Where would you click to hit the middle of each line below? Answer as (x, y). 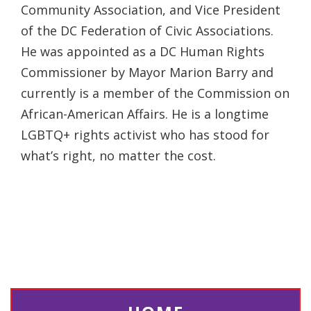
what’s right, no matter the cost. (118, 156)
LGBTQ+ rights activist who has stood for (145, 135)
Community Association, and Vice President (151, 10)
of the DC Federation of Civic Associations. (147, 31)
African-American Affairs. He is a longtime (145, 114)
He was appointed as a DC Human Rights (143, 52)
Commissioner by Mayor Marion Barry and (147, 73)
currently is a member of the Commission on (155, 93)
